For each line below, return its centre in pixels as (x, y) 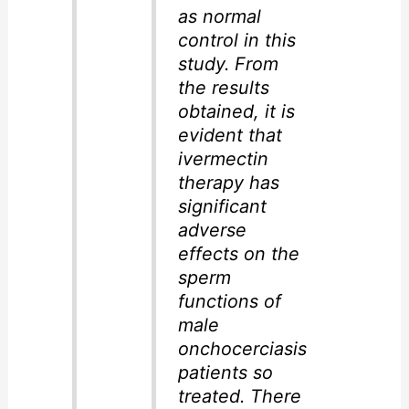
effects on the (238, 254)
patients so (225, 373)
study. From (228, 64)
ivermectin (223, 159)
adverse (212, 231)
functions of (229, 302)
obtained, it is (236, 112)
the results (223, 88)
